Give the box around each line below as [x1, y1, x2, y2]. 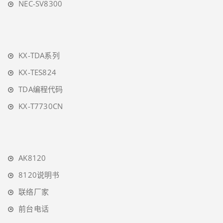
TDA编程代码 [18, 84, 63, 94]
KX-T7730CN [18, 101, 63, 111]
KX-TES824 [18, 67, 57, 77]
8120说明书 [18, 169, 60, 180]
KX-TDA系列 [18, 50, 60, 60]
